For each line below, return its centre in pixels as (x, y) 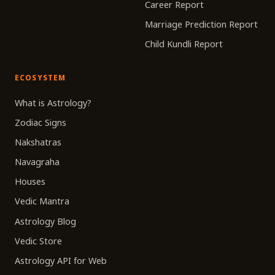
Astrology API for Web (61, 261)
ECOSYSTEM (41, 77)
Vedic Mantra (42, 201)
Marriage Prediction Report (201, 25)
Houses (30, 182)
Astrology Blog (45, 221)
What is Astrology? (53, 103)
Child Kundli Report (184, 44)
